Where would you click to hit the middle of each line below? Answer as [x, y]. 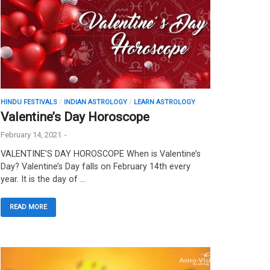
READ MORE [28, 207]
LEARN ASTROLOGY [165, 102]
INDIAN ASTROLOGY [96, 102]
